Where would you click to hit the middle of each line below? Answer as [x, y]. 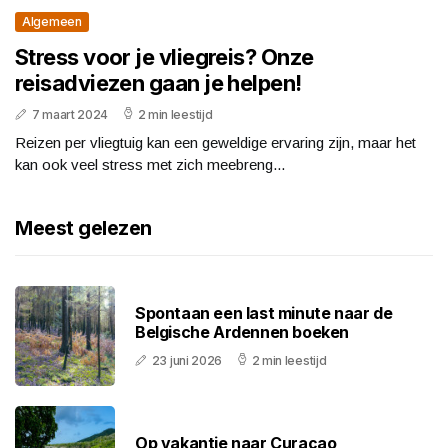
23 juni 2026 [187, 361]
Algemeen [52, 22]
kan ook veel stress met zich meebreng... [150, 165]
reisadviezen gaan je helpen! [158, 83]
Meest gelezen [83, 228]
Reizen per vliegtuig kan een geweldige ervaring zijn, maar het [215, 143]
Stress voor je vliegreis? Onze [164, 57]
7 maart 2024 [70, 115]
